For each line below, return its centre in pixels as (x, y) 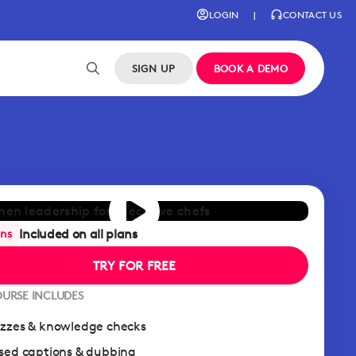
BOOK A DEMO (250, 68)
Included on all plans (78, 234)
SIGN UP (153, 68)
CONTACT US (312, 14)
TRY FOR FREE (135, 265)
